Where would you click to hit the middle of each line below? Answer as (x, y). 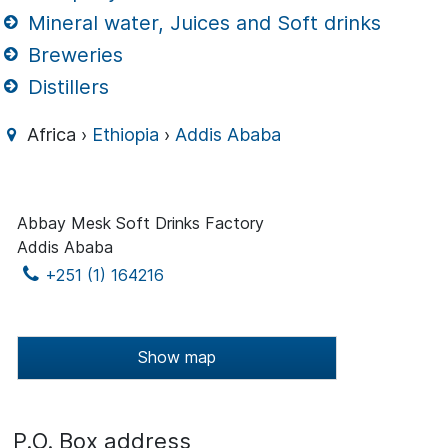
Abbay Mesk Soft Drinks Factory (140, 223)
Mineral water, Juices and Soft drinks (202, 22)
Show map (177, 357)
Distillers (66, 86)
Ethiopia (126, 135)
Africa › (57, 135)
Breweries (73, 54)
